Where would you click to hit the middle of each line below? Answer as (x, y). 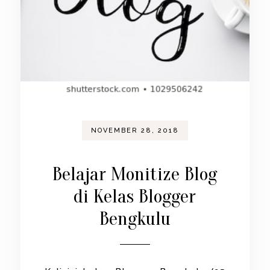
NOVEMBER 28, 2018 (135, 130)
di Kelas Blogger (135, 196)
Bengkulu (135, 218)
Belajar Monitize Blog (135, 174)
